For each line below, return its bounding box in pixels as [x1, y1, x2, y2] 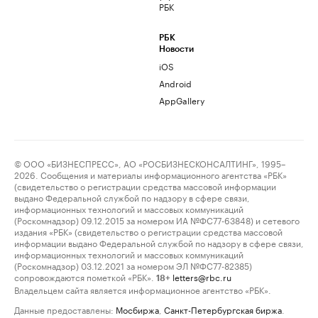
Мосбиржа [116, 302, 159, 317]
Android [159, 76, 192, 90]
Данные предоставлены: [14, 302, 114, 317]
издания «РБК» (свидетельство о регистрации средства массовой [14, 224, 283, 238]
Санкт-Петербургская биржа [164, 302, 282, 317]
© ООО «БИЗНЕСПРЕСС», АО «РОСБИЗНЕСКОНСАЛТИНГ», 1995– [14, 156, 285, 170]
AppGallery [159, 93, 204, 107]
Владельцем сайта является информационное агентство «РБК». [14, 283, 271, 297]
